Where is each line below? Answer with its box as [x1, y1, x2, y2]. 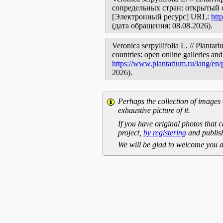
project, [118, 128, 143, 137]
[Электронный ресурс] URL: [112, 12, 211, 21]
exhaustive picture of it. [118, 106, 190, 114]
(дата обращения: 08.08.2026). [112, 21, 213, 30]
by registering [143, 128, 186, 137]
